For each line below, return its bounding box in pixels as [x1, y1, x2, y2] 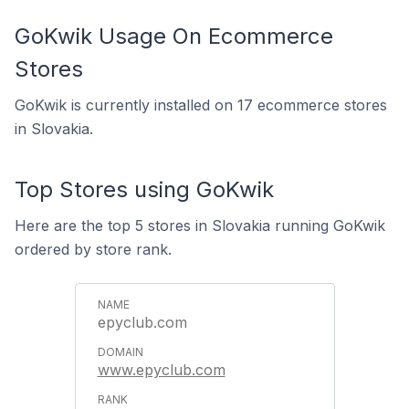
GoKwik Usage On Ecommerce [15, 23, 333, 49]
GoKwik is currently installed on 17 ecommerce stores [15, 96, 387, 114]
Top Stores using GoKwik [15, 176, 274, 203]
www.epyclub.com [97, 361, 225, 379]
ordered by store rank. [15, 240, 172, 258]
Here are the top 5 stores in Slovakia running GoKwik [15, 216, 385, 235]
